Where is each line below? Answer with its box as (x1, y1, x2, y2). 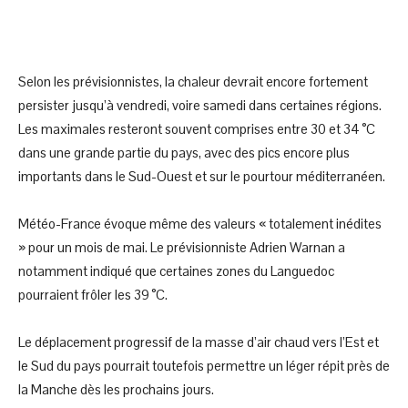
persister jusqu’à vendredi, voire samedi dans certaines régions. (18, 96, 382, 114)
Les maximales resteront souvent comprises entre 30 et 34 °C (18, 119, 375, 138)
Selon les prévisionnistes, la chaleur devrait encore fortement (18, 72, 368, 90)
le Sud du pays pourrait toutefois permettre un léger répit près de (18, 356, 390, 374)
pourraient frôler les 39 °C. (18, 285, 168, 303)
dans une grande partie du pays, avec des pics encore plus (18, 143, 350, 161)
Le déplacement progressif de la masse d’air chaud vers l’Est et (18, 332, 379, 351)
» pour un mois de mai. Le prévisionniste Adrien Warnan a (18, 238, 345, 256)
